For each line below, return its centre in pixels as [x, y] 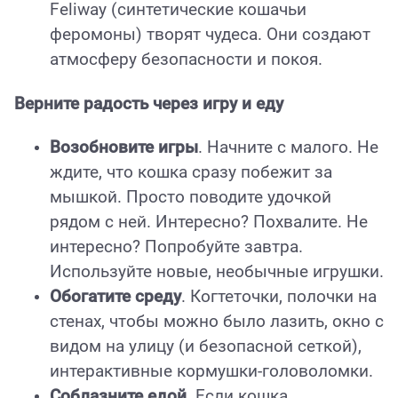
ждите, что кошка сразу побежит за [191, 172]
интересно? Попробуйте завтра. [176, 247]
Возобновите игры [124, 147]
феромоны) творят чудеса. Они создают [210, 35]
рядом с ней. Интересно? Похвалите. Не [209, 222]
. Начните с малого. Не [288, 147]
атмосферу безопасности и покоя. [186, 60]
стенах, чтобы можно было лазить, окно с [217, 321]
